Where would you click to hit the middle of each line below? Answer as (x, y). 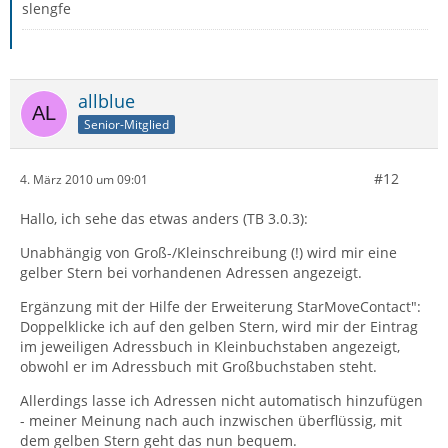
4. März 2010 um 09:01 (84, 179)
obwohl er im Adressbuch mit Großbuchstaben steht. (198, 366)
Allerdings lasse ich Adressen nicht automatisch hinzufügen (221, 400)
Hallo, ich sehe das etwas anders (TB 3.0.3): (164, 218)
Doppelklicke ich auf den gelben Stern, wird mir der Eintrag (219, 326)
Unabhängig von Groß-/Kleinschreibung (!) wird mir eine (208, 252)
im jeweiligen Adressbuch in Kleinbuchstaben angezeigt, (210, 346)
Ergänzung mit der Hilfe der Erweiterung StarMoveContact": (220, 306)
